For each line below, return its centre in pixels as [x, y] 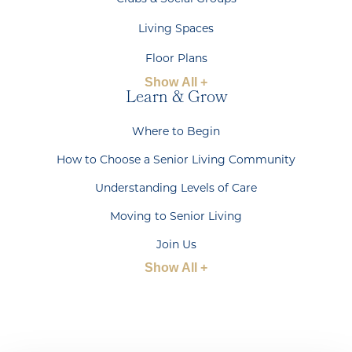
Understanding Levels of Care [176, 189]
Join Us [176, 246]
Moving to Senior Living [176, 218]
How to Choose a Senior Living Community [176, 161]
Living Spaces [176, 30]
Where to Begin [176, 133]
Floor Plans [176, 60]
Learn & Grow [176, 99]
